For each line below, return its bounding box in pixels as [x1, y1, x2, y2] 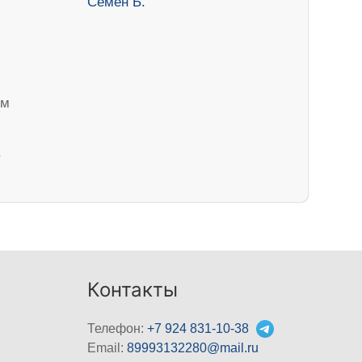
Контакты [87, 277, 179, 301]
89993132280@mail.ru [127, 340, 259, 355]
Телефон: [87, 321, 148, 335]
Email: [87, 340, 128, 355]
